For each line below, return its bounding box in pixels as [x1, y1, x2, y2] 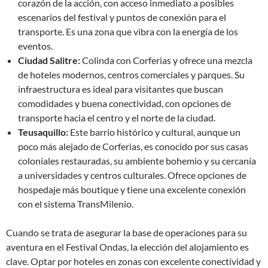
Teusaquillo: [18, 126, 68, 138]
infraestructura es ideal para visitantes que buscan [18, 83, 223, 95]
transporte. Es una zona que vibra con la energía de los [18, 26, 238, 37]
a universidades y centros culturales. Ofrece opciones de [18, 169, 246, 181]
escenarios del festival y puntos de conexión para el [18, 11, 226, 23]
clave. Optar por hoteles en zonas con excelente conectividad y [6, 255, 261, 267]
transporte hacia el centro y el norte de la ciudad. [18, 112, 215, 123]
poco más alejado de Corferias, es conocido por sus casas [18, 141, 248, 152]
